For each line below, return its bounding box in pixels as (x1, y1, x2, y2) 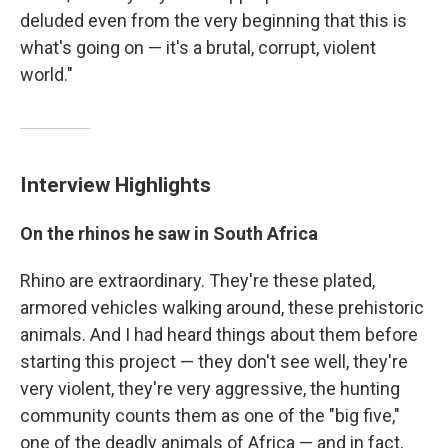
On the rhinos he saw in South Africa (20, 223, 318, 245)
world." (20, 64, 73, 86)
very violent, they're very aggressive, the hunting (20, 378, 400, 400)
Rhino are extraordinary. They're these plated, (20, 270, 375, 292)
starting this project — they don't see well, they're (20, 351, 408, 373)
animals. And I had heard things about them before (20, 324, 418, 346)
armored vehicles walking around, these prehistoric (20, 297, 424, 319)
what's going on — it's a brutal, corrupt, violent (20, 37, 376, 59)
